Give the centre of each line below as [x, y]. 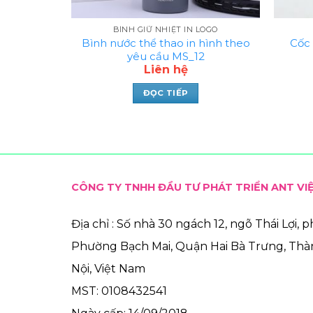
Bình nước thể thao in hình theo [166, 43]
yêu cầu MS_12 [166, 56]
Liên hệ [166, 69]
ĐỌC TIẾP [166, 93]
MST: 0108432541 [119, 291]
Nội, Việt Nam [108, 269]
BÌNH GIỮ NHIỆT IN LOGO [166, 29]
